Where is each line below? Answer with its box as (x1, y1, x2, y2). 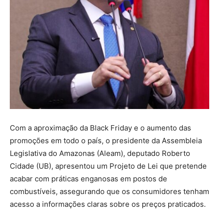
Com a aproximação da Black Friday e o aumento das (10, 123, 191, 133)
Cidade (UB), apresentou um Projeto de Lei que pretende (10, 161, 207, 171)
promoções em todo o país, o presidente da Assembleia (10, 136, 202, 146)
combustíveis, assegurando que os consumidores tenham (10, 187, 209, 197)
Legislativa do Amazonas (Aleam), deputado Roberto (10, 149, 190, 158)
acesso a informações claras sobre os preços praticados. (10, 199, 206, 209)
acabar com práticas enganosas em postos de (10, 174, 167, 184)
